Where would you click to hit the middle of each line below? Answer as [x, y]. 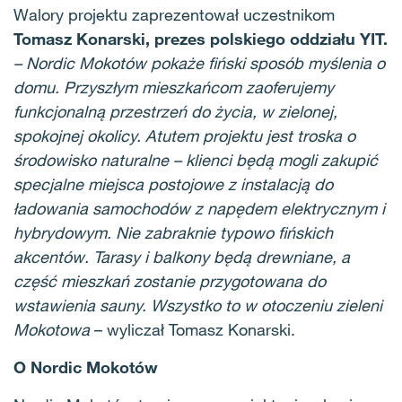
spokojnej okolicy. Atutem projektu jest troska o [184, 135]
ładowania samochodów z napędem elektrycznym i [199, 208]
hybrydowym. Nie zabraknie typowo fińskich [173, 232]
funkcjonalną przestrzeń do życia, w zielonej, [175, 111]
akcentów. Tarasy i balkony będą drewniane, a [182, 257]
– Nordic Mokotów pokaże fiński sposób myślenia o [199, 63]
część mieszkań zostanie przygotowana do [170, 281]
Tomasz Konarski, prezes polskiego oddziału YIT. [201, 39]
